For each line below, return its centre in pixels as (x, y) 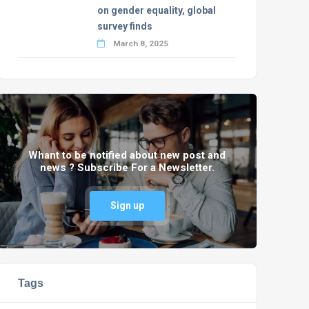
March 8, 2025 (139, 43)
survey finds (124, 26)
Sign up (127, 206)
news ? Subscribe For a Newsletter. (127, 168)
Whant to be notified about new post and (127, 155)
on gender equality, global (156, 10)
